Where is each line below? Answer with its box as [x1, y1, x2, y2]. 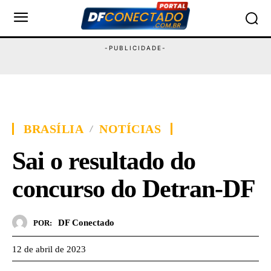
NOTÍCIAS [99, 122, 161, 135]
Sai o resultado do [12, 147, 195, 175]
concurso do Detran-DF [12, 175, 255, 203]
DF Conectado [58, 217, 114, 227]
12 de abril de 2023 [12, 244, 86, 254]
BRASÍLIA [24, 122, 83, 135]
